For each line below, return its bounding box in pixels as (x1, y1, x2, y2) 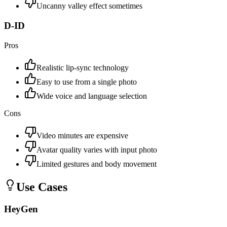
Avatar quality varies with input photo (36, 145, 157, 154)
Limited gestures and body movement (36, 159, 157, 168)
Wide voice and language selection (36, 91, 147, 100)
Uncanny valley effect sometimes (36, 2, 142, 11)
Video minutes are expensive (36, 131, 128, 140)
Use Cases (16, 180, 67, 194)
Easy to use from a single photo (36, 77, 137, 86)
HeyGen (4, 204, 38, 215)
